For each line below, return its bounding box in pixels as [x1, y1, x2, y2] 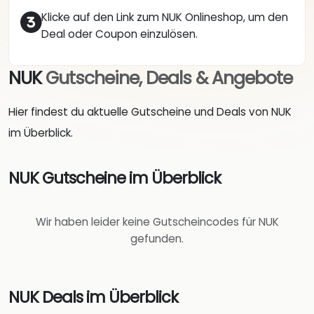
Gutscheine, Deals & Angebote [46, 66, 292, 91]
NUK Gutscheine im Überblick [8, 166, 221, 189]
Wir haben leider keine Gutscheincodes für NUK [35, 214, 279, 230]
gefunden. [130, 231, 184, 247]
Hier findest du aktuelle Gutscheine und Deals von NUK [8, 104, 292, 120]
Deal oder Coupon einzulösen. [41, 27, 198, 42]
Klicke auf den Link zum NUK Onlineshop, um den [41, 10, 288, 25]
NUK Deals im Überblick [8, 285, 178, 308]
